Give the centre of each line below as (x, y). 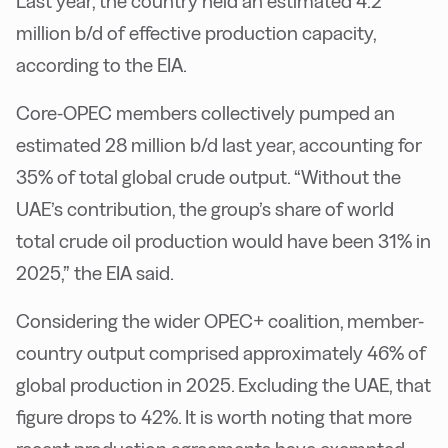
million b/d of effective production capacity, (196, 33)
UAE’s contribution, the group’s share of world (205, 209)
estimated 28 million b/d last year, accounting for (219, 145)
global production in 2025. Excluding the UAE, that (223, 385)
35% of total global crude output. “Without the (208, 177)
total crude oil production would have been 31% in (223, 241)
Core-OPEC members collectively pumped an (205, 113)
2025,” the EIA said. (95, 273)
